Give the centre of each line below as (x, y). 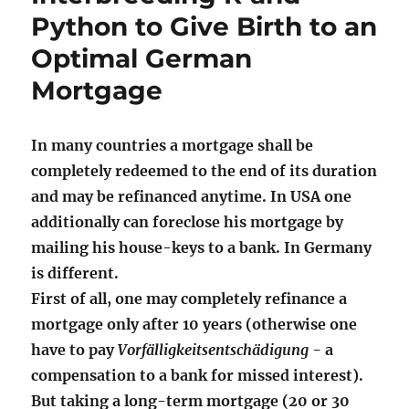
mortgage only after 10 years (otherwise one (194, 324)
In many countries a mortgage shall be (173, 145)
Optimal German (142, 58)
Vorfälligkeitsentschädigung (214, 350)
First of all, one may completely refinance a (189, 299)
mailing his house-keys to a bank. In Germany (202, 247)
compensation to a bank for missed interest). (198, 375)
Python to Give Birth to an (204, 26)
